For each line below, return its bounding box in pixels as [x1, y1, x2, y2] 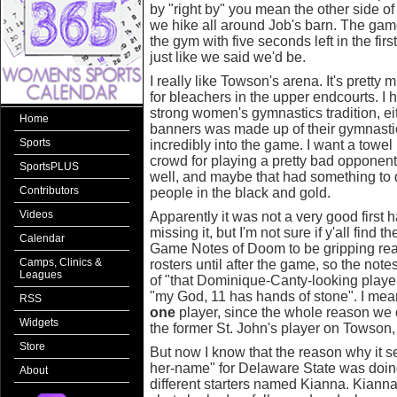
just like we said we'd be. [150, 50, 306, 65]
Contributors [19, 184, 79, 197]
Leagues [19, 269, 62, 281]
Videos [19, 208, 53, 221]
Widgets [19, 316, 58, 329]
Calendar [19, 232, 65, 245]
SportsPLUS [19, 160, 79, 173]
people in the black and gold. [150, 185, 331, 200]
